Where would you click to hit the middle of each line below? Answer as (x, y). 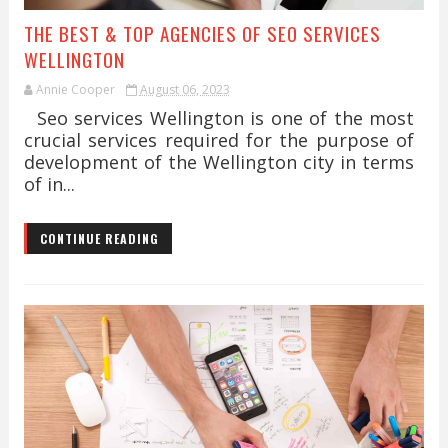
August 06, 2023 (184, 89)
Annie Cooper (75, 89)
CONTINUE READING (99, 238)
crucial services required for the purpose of (219, 140)
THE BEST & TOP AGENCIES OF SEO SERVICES (202, 33)
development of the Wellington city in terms (219, 162)
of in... (49, 184)
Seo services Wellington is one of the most (219, 118)
